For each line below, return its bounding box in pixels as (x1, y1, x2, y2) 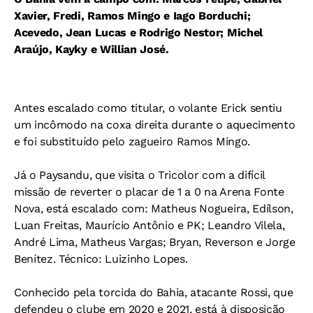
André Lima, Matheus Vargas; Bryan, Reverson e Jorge (14, 235, 296, 249)
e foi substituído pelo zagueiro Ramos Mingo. (14, 134, 250, 148)
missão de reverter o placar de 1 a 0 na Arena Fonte (14, 184, 284, 198)
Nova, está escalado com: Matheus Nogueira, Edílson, (14, 201, 293, 215)
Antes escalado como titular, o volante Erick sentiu (14, 101, 282, 115)
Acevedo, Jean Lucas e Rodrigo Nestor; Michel (14, 25, 263, 39)
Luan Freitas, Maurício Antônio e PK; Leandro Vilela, (14, 218, 285, 232)
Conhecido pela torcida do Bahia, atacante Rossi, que (14, 285, 293, 299)
